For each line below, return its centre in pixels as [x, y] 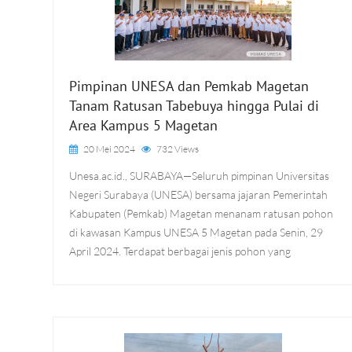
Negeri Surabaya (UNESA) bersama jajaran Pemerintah [198, 194]
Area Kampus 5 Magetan [143, 125]
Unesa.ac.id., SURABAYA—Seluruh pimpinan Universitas [199, 176]
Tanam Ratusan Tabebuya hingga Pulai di [194, 106]
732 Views [178, 149]
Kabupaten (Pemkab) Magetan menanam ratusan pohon [201, 213]
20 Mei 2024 [108, 149]
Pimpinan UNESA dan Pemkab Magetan [189, 86]
